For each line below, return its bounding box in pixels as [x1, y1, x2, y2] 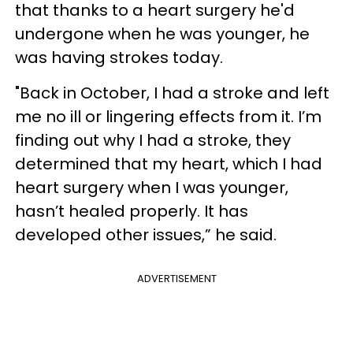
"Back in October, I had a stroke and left [15, 81, 329, 104]
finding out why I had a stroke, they [15, 128, 291, 151]
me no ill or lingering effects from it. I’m [15, 105, 321, 128]
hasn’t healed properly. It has [15, 199, 248, 222]
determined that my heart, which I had [15, 152, 322, 175]
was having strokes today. [15, 46, 223, 69]
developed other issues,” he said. [15, 223, 277, 246]
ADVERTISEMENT [136, 270, 217, 286]
